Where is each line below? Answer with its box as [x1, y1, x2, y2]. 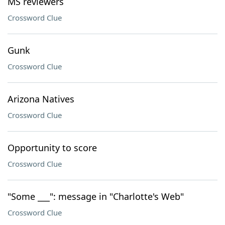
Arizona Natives [8, 93, 74, 105]
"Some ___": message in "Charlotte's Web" [8, 190, 184, 202]
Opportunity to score [8, 142, 97, 154]
